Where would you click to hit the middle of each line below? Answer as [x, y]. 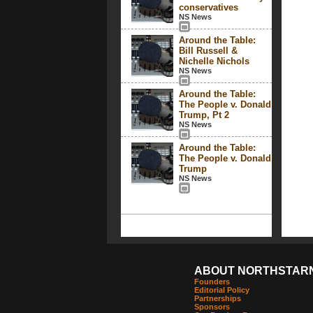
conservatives [208, 7]
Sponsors [212, 307]
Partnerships [217, 298]
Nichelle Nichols [214, 61]
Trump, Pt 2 [204, 115]
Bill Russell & [208, 51]
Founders [212, 282]
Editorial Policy [221, 290]
